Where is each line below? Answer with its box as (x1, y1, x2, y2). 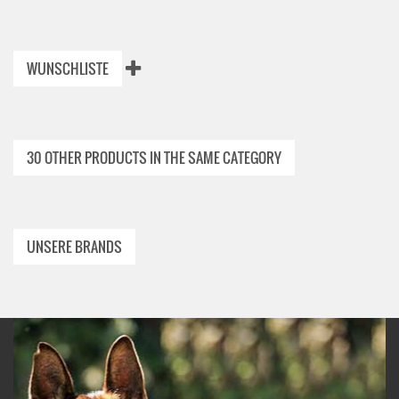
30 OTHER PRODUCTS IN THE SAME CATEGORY (27, 147, 281, 168)
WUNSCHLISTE (27, 58, 109, 79)
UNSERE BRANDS (27, 236, 122, 257)
